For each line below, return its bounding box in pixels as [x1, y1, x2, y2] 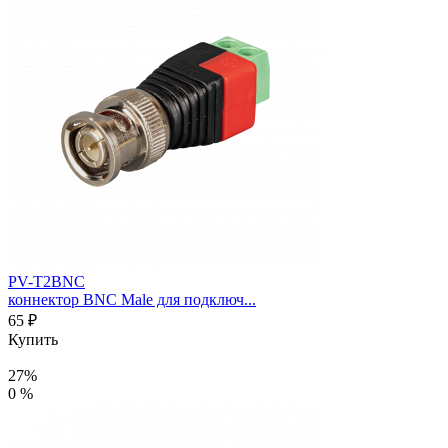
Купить [8, 331, 58, 348]
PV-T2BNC [8, 273, 85, 290]
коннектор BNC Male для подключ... [8, 291, 256, 308]
